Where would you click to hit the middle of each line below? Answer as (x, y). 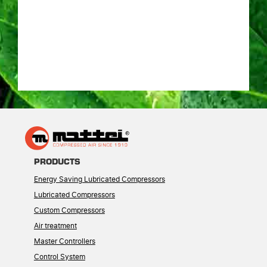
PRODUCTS (57, 161)
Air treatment (55, 226)
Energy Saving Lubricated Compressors (99, 179)
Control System (59, 257)
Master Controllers (64, 241)
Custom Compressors (69, 210)
